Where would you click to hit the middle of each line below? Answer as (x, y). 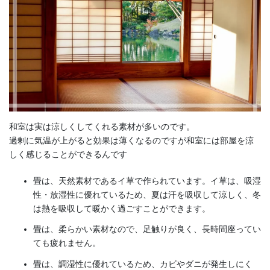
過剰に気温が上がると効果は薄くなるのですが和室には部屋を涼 (131, 141)
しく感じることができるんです (68, 155)
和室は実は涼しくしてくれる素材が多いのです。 (102, 127)
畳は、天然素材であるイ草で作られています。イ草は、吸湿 (147, 181)
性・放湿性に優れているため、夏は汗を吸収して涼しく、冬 (147, 195)
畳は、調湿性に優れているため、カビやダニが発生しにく (143, 264)
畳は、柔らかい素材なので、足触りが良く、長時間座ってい (147, 229)
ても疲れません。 (67, 243)
